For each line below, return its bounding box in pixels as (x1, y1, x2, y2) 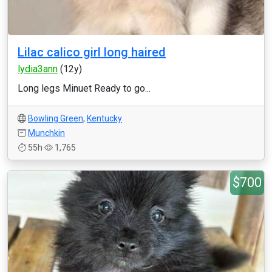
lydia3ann (18, 63, 58, 75)
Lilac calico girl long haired (18, 45, 166, 59)
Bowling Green (28, 114, 83, 123)
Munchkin (28, 128, 65, 138)
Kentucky (87, 114, 122, 123)
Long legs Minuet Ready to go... (18, 83, 151, 94)
